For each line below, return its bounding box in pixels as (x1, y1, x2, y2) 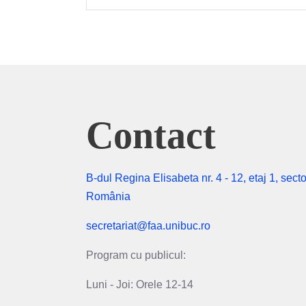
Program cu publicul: (86, 249, 189, 261)
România (86, 190, 130, 202)
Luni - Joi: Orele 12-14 (86, 278, 193, 290)
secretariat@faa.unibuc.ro (86, 219, 210, 232)
